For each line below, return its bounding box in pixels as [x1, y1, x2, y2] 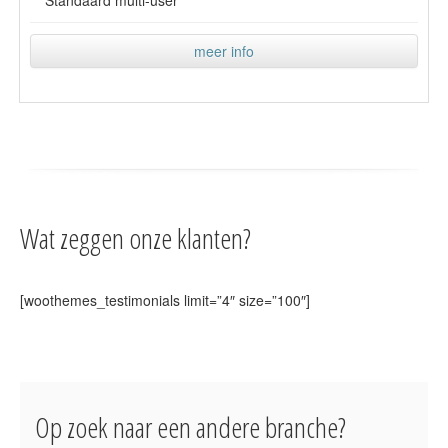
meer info [194, 40, 254, 61]
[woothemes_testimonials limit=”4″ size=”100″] [20, 289, 310, 310]
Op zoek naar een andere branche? [35, 407, 346, 446]
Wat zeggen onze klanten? [20, 218, 251, 257]
